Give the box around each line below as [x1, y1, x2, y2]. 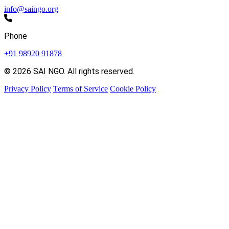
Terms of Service [53, 84, 108, 94]
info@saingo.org [4, 5, 58, 14]
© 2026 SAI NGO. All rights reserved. [4, 66, 134, 77]
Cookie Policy [110, 84, 156, 94]
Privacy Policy [4, 84, 51, 94]
